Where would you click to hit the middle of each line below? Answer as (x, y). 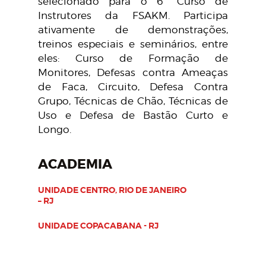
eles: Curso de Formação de (133, 58)
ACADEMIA (75, 164)
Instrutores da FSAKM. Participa (133, 15)
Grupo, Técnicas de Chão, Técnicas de (133, 101)
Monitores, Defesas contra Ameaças (133, 72)
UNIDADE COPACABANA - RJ (98, 225)
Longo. (55, 129)
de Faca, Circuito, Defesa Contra (133, 86)
